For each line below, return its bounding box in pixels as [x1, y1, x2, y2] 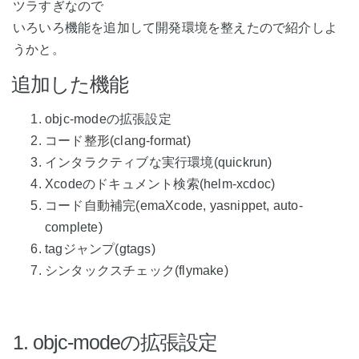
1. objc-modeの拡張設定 [13, 330, 217, 353]
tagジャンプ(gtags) [45, 242, 155, 256]
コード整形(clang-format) [45, 134, 191, 148]
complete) [45, 220, 103, 235]
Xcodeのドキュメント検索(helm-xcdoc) [45, 177, 276, 192]
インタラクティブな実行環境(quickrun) [45, 155, 272, 170]
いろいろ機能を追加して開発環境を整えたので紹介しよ [13, 20, 337, 34]
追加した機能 [11, 72, 128, 95]
